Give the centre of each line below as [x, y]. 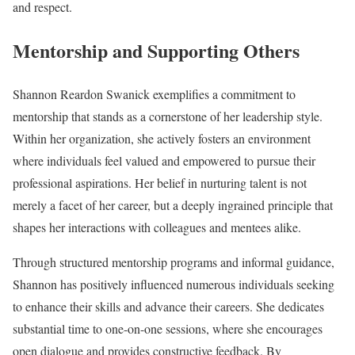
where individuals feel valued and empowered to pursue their [164, 161]
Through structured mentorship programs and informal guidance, [174, 262]
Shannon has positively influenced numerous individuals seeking [174, 284]
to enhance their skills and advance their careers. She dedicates [168, 307]
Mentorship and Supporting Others [156, 51]
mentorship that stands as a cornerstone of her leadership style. [168, 116]
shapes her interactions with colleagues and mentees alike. [157, 227]
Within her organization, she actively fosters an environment [162, 139]
